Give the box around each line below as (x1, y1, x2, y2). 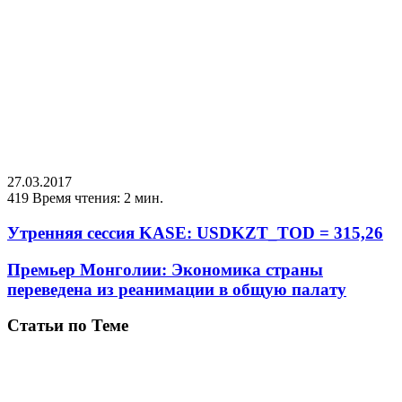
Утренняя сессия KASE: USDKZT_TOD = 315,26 (7, 223, 383, 242)
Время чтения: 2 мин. (32, 190, 163, 206)
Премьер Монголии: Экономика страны (7, 259, 323, 279)
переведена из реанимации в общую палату (7, 279, 346, 299)
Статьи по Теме (7, 316, 128, 336)
